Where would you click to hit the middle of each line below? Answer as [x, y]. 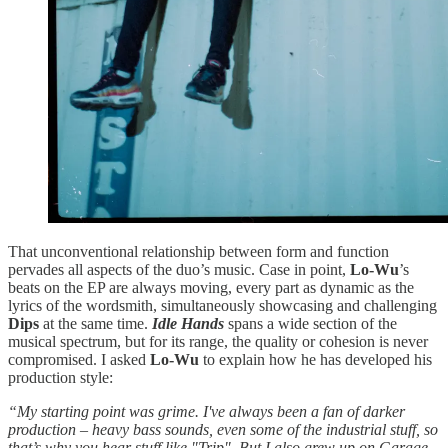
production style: [60, 377]
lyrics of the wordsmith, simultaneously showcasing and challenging [222, 305]
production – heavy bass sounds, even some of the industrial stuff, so [223, 429]
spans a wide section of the [310, 323]
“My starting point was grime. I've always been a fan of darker [206, 411]
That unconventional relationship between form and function [198, 251]
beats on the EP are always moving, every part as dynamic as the [211, 287]
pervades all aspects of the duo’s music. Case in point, [179, 269]
